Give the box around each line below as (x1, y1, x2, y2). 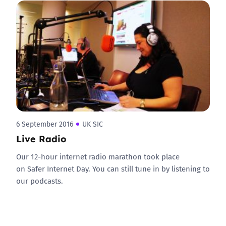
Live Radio (16, 132, 67, 145)
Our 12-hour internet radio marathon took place (16, 151, 180, 162)
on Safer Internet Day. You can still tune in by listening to (16, 163, 210, 174)
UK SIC (82, 119, 103, 129)
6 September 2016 (16, 119, 73, 129)
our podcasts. (16, 175, 65, 186)
